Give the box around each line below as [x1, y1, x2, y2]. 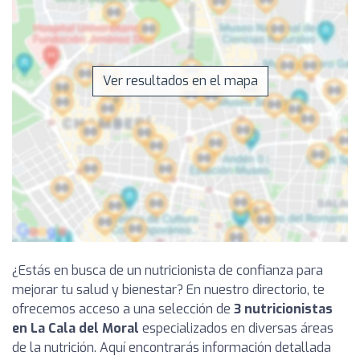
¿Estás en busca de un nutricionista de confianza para [12, 261, 323, 279]
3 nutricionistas [234, 300, 333, 317]
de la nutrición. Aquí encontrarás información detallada [12, 338, 331, 356]
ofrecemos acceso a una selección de [12, 300, 234, 317]
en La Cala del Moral [12, 319, 139, 337]
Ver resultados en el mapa [102, 72, 258, 89]
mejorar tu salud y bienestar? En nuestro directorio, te [12, 280, 325, 298]
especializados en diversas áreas [139, 319, 333, 337]
